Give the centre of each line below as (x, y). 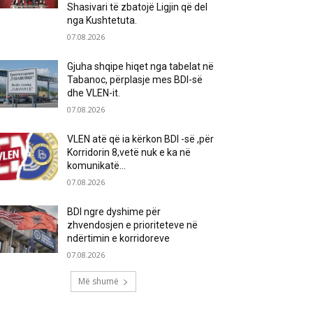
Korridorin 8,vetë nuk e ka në (129, 152)
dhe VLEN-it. (94, 93)
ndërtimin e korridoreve (119, 238)
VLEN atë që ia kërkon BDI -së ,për (141, 139)
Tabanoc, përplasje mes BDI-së (135, 80)
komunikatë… (97, 166)
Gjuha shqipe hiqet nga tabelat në (141, 66)
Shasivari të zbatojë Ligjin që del (138, 7)
